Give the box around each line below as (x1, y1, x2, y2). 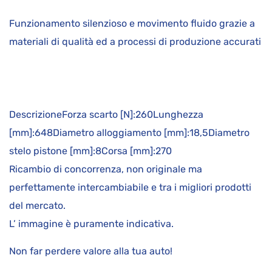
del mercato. (9, 200, 66, 212)
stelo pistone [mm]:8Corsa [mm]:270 (9, 145, 172, 157)
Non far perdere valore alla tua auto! (9, 245, 172, 257)
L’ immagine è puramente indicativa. (9, 218, 174, 230)
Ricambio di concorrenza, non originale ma (9, 163, 202, 175)
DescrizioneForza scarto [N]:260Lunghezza (9, 109, 203, 121)
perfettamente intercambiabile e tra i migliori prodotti (9, 182, 251, 194)
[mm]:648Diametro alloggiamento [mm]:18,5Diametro (9, 127, 250, 139)
